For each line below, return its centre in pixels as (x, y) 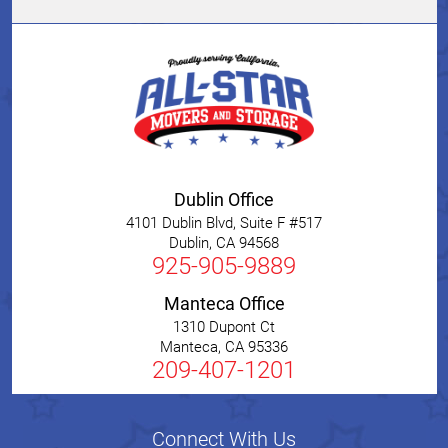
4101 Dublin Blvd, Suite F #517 (224, 223)
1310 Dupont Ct (224, 327)
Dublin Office (224, 200)
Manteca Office (224, 304)
